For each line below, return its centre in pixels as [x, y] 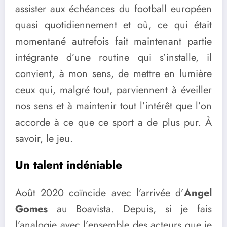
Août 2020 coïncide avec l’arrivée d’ [100, 193]
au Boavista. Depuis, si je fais [130, 209]
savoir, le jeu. [44, 139]
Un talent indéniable [69, 165]
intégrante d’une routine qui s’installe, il [113, 58]
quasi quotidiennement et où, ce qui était [113, 25]
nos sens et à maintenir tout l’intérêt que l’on [113, 106]
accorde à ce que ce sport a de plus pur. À [113, 123]
